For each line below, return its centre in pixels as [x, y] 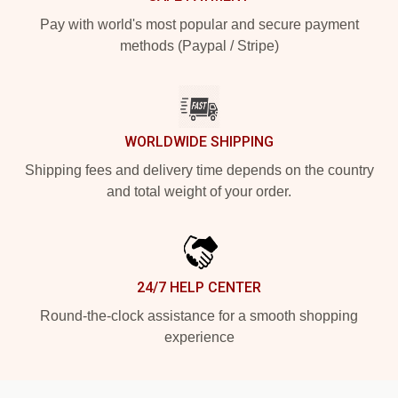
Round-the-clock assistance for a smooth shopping [199, 315]
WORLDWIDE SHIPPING [199, 141]
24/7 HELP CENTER [199, 287]
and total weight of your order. [199, 191]
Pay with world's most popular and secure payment [199, 24]
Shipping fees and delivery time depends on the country [199, 170]
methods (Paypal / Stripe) [199, 45]
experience [199, 337]
